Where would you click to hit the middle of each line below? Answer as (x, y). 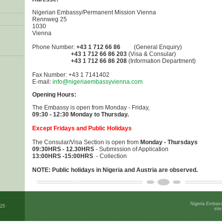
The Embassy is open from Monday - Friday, (92, 108)
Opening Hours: (54, 95)
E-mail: (42, 82)
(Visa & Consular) (151, 54)
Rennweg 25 (49, 19)
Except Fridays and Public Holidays (82, 128)
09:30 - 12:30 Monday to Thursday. (80, 114)
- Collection (110, 156)
